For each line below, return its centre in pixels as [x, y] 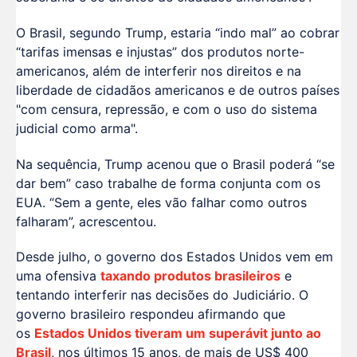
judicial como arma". [77, 128]
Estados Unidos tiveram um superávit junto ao [178, 333]
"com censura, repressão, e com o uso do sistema [167, 109]
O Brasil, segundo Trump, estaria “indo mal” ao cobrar [178, 32]
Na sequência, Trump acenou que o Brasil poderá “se [175, 164]
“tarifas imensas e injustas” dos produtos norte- [160, 51]
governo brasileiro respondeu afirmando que [151, 314]
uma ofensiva [58, 276]
